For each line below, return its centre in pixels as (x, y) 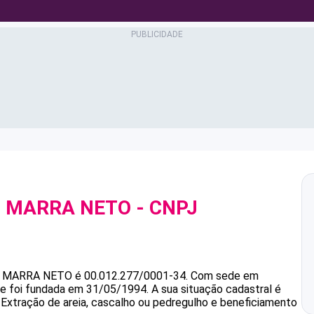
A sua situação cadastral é (215, 289)
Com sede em (225, 276)
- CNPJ (164, 208)
